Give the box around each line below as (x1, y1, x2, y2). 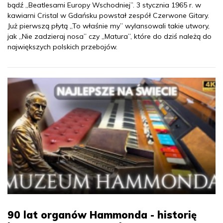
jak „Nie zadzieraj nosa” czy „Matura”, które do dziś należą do (7, 32, 212, 41)
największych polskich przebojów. (7, 42, 117, 52)
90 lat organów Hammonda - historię (7, 208, 197, 221)
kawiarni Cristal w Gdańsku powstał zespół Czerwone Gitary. (7, 11, 209, 20)
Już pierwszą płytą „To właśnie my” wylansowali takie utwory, (7, 21, 210, 31)
